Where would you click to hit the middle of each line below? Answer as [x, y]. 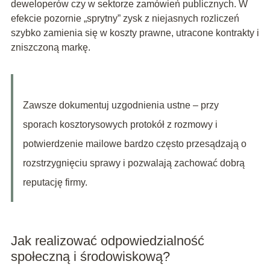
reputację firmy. [55, 183]
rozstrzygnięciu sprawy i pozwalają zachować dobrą [133, 163]
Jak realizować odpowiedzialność [107, 241]
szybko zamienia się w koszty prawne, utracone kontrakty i [135, 33]
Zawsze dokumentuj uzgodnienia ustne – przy [121, 105]
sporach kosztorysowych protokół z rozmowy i [120, 125]
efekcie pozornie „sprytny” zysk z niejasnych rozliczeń [125, 19]
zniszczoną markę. [50, 48]
